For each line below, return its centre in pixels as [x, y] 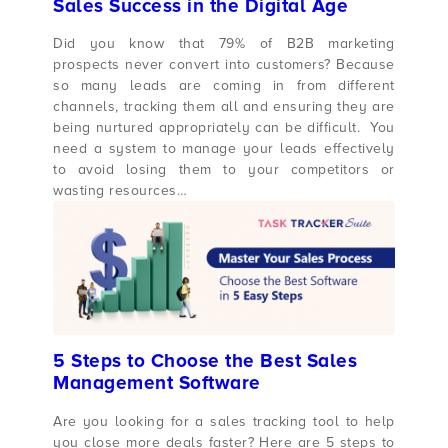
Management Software [157, 383]
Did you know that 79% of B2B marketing [224, 44]
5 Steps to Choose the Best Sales [205, 361]
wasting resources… [120, 191]
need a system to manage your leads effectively [224, 149]
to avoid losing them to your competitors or [224, 170]
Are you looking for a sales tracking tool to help [224, 421]
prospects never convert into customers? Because [224, 65]
